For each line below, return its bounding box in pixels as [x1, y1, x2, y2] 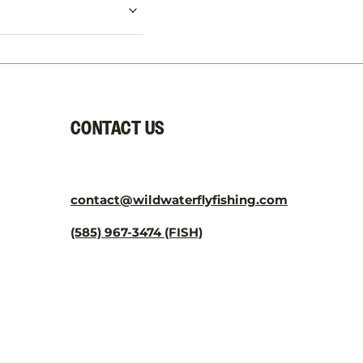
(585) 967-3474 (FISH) [70, 224, 203, 241]
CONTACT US [70, 116, 165, 143]
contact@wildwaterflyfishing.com [70, 192, 288, 208]
